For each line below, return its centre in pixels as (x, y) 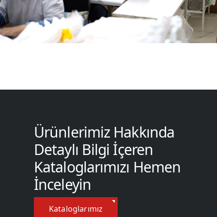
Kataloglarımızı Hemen (108, 167)
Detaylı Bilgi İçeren (94, 150)
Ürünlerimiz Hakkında (104, 132)
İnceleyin (62, 185)
